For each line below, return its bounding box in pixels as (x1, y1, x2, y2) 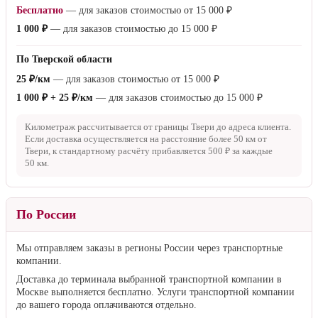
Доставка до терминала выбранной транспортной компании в (16, 274, 282, 285)
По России (16, 207, 76, 222)
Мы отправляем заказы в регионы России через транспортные (16, 243, 283, 254)
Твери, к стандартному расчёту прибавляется (25, 146, 208, 157)
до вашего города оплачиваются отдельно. (16, 300, 197, 311)
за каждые (230, 146, 273, 157)
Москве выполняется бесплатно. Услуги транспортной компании (16, 287, 295, 298)
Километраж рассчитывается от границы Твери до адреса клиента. (25, 122, 291, 133)
